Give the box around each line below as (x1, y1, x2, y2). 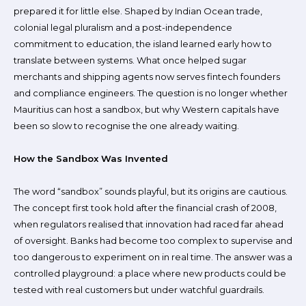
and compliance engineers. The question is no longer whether (14, 87, 288, 98)
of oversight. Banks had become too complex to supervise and (14, 235, 292, 246)
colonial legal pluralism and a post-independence (14, 22, 232, 33)
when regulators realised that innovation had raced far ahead (14, 219, 283, 229)
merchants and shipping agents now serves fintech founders (14, 71, 280, 82)
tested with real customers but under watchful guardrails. (14, 284, 264, 295)
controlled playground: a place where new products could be (14, 268, 286, 279)
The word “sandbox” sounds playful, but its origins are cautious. (14, 186, 288, 197)
